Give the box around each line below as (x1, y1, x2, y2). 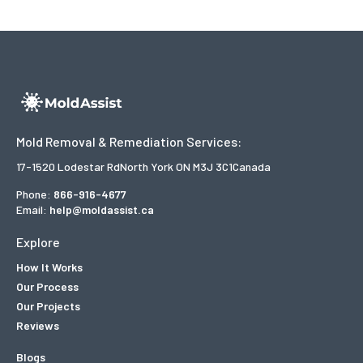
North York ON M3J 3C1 (120, 159, 233, 173)
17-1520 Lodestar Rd (16, 159, 120, 173)
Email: (16, 202, 49, 216)
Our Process (16, 279, 79, 293)
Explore (16, 233, 60, 250)
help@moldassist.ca (49, 202, 154, 216)
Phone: (16, 186, 53, 201)
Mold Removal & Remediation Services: (16, 133, 241, 149)
